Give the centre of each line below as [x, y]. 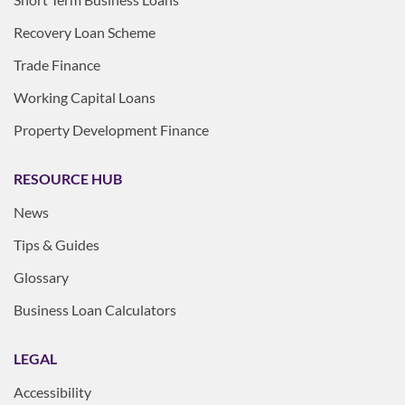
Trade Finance [57, 64]
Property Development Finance [111, 129]
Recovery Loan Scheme [85, 32]
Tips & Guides [57, 244]
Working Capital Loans [85, 97]
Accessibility [52, 391]
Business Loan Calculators [95, 309]
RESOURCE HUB [68, 178]
